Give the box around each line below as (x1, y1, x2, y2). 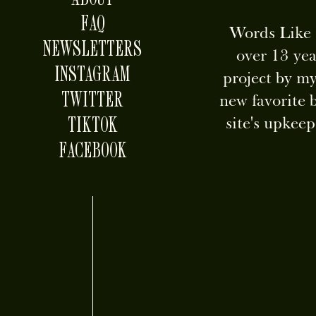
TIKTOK (67, 111, 118, 137)
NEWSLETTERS (43, 35, 142, 61)
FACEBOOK (58, 137, 127, 162)
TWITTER (61, 86, 124, 111)
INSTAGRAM (54, 61, 131, 86)
